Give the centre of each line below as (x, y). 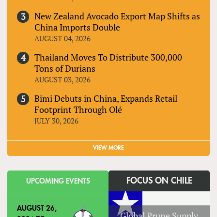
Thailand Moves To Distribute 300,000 (108, 57)
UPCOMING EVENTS (58, 182)
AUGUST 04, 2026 (62, 39)
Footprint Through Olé (78, 110)
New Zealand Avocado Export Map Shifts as (117, 16)
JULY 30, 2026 (56, 121)
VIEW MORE (108, 148)
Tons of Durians (65, 69)
